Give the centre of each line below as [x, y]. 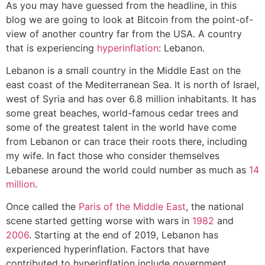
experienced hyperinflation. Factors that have [108, 249]
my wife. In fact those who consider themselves [113, 156]
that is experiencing [51, 48]
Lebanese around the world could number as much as [127, 170]
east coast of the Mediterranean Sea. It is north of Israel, [132, 85]
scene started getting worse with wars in [99, 221]
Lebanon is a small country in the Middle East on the [123, 71]
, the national [215, 207]
